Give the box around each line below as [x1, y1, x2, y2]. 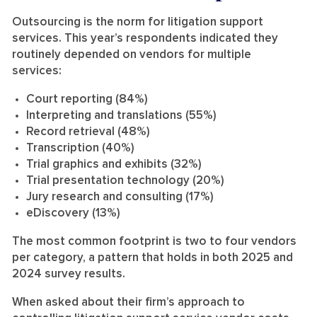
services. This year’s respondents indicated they [12, 32, 278, 45]
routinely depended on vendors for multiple [12, 48, 251, 61]
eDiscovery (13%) [26, 207, 120, 219]
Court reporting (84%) [26, 93, 148, 105]
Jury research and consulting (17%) [26, 190, 217, 203]
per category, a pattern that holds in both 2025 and [12, 251, 293, 264]
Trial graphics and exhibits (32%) [26, 158, 202, 171]
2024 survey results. [12, 267, 128, 280]
